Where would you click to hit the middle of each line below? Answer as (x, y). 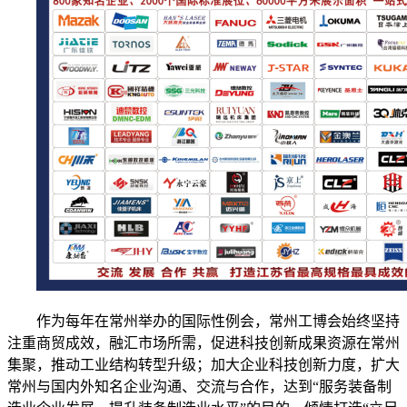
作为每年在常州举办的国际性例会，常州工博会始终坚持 (218, 321)
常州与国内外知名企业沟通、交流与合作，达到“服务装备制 (199, 386)
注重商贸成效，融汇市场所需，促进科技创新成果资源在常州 (203, 342)
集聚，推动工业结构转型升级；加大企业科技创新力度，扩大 (203, 364)
